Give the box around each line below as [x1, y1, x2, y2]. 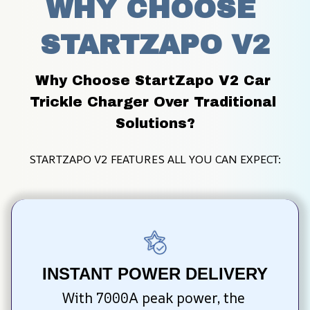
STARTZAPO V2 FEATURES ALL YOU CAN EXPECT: [29, 152, 281, 167]
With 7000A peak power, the [62, 289, 245, 308]
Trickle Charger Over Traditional [29, 94, 276, 110]
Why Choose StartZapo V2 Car [35, 73, 271, 89]
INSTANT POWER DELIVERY [42, 264, 268, 284]
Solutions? [115, 116, 195, 131]
